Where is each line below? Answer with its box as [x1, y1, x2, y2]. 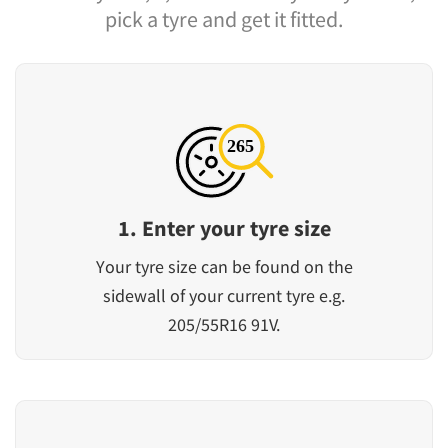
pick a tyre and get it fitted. [105, 4, 343, 33]
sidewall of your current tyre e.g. [103, 283, 345, 307]
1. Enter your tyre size [117, 213, 331, 242]
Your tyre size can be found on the [95, 254, 353, 278]
